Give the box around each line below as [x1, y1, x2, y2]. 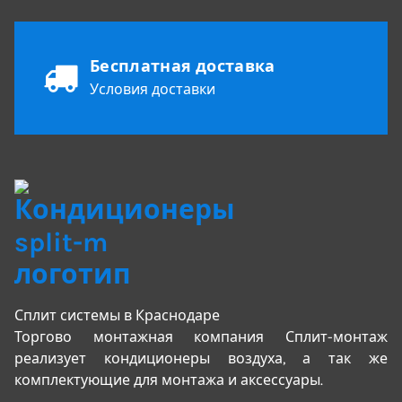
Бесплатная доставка [90, 56, 275, 76]
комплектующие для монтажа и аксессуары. [14, 371, 323, 389]
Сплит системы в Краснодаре [14, 306, 220, 324]
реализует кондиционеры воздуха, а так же [14, 349, 388, 367]
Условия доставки [90, 80, 215, 98]
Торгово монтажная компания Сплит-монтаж [14, 328, 388, 345]
